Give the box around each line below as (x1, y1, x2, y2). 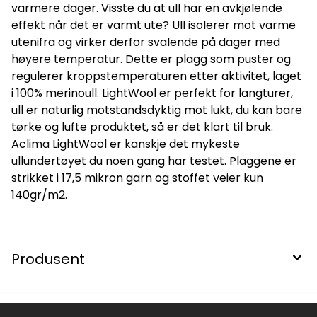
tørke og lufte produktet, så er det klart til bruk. (11, 118, 273, 135)
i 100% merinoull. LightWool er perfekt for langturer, (11, 84, 293, 101)
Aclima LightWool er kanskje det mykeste (11, 135, 240, 152)
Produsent (11, 248, 85, 269)
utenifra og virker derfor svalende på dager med (11, 33, 280, 50)
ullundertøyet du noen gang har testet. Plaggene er (11, 152, 296, 169)
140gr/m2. (11, 186, 67, 203)
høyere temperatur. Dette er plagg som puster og (11, 50, 291, 67)
